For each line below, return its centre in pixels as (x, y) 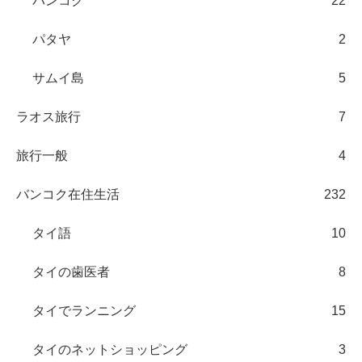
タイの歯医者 (71, 271)
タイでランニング (84, 310)
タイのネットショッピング (110, 349)
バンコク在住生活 (68, 194)
